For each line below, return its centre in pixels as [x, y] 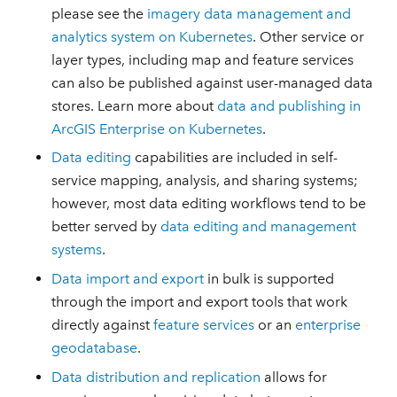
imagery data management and [249, 13]
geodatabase [95, 348]
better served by [106, 227]
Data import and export [128, 279]
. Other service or [309, 36]
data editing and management [259, 227]
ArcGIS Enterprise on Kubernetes [157, 128]
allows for [294, 377]
